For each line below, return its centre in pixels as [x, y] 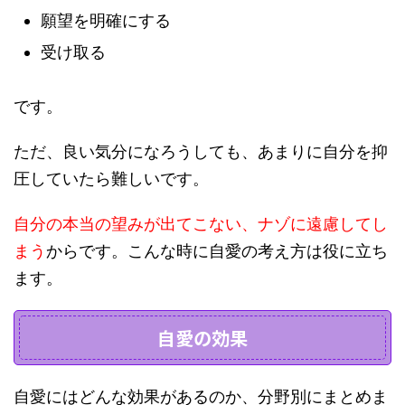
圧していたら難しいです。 [111, 179]
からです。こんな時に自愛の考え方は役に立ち [217, 251]
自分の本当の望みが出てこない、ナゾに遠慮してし [201, 224]
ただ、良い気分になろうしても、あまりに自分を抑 [201, 152]
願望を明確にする [106, 21]
